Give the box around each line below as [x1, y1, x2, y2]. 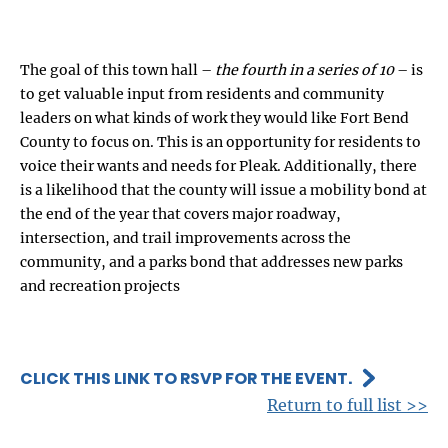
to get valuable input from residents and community [20, 84, 384, 103]
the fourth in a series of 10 [215, 60, 394, 79]
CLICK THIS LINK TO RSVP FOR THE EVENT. [20, 366, 352, 390]
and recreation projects [20, 276, 180, 295]
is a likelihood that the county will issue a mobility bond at [20, 180, 427, 199]
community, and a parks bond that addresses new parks [20, 252, 403, 271]
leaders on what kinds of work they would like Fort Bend [20, 108, 409, 127]
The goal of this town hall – [20, 60, 215, 79]
